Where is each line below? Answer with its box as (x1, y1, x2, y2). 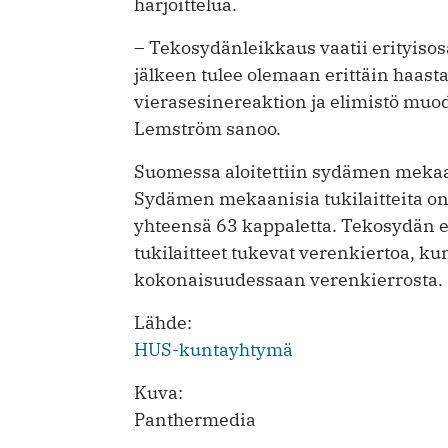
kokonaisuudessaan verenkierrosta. (134, 268, 443, 292)
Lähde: (134, 311, 192, 334)
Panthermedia (134, 407, 256, 431)
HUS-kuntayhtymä (134, 338, 293, 361)
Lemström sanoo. (134, 117, 281, 141)
